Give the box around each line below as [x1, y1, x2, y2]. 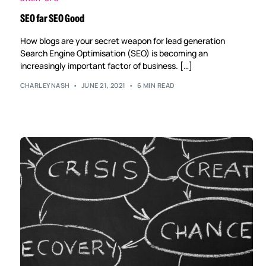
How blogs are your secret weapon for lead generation [20, 35, 229, 47]
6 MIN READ [137, 80, 175, 90]
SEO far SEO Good [20, 12, 84, 26]
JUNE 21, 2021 [81, 80, 126, 90]
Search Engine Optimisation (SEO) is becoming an [20, 47, 208, 59]
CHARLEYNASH [20, 80, 70, 90]
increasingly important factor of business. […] [20, 60, 192, 72]
